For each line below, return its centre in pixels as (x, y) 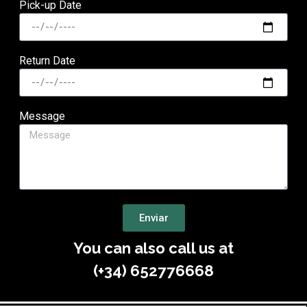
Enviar (153, 218)
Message (42, 116)
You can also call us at (153, 248)
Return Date (48, 61)
